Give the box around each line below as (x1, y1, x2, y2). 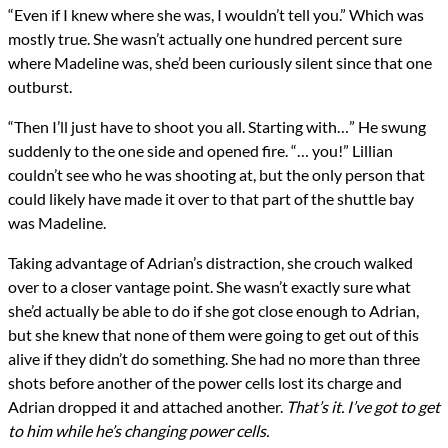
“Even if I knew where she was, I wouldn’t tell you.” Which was (8, 5, 424, 25)
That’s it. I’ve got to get (286, 397, 440, 417)
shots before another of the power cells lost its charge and (8, 373, 402, 393)
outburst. (8, 77, 72, 97)
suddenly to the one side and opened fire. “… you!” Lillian (8, 141, 393, 161)
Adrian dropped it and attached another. (8, 397, 286, 417)
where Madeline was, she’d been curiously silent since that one (8, 53, 432, 73)
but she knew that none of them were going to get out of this (8, 325, 419, 345)
